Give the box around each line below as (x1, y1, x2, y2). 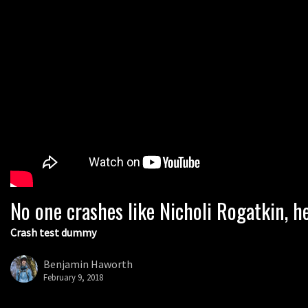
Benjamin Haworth (43, 256, 133, 271)
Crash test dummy (10, 225, 96, 240)
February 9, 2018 (43, 271, 103, 283)
